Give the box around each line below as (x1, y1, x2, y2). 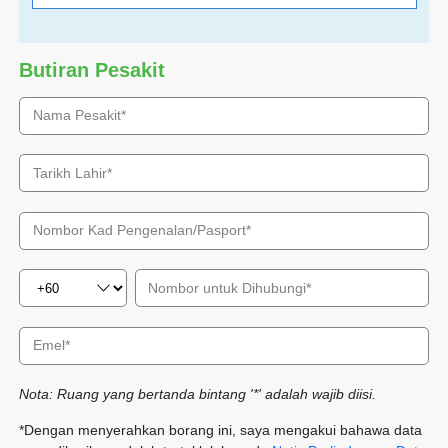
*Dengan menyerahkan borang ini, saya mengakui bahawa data (18, 422, 422, 439)
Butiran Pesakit (18, 58, 165, 81)
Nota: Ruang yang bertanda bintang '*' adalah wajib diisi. (18, 386, 376, 403)
